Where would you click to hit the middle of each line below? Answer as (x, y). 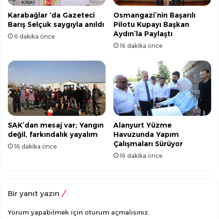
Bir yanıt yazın (34, 194)
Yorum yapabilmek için (46, 212)
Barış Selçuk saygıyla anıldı (56, 25)
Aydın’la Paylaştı (143, 34)
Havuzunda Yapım (146, 135)
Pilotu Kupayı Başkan (151, 25)
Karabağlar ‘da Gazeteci (51, 15)
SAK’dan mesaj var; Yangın (56, 125)
